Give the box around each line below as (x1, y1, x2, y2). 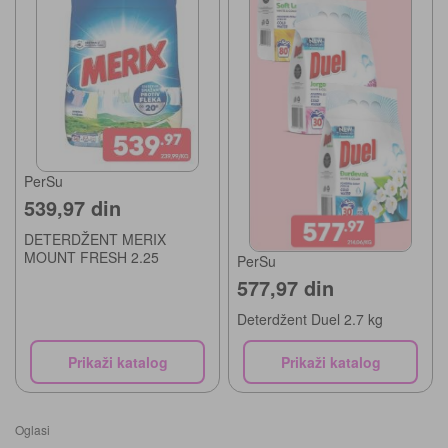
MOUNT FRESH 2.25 (24, 246, 159, 267)
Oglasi (15, 420, 50, 438)
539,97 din (24, 192, 121, 222)
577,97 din (237, 272, 334, 302)
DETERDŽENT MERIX (24, 228, 166, 249)
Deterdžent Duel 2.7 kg (237, 308, 383, 329)
